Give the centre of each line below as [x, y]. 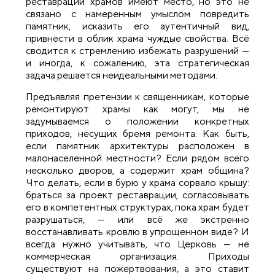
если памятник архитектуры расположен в [137, 145]
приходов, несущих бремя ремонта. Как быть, [137, 133]
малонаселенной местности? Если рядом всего [137, 158]
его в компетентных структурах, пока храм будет [137, 207]
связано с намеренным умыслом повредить [137, 14]
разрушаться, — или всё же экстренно [137, 219]
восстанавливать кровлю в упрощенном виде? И [137, 231]
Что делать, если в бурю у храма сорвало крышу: [137, 182]
